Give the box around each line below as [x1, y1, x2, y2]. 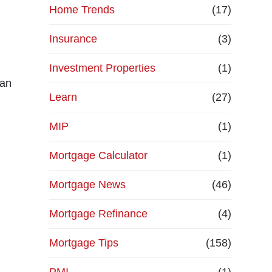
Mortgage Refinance [49, 208, 148, 220]
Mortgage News [49, 178, 126, 191]
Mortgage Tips [49, 237, 118, 249]
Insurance [49, 33, 97, 45]
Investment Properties [49, 62, 155, 74]
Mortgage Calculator [49, 149, 148, 161]
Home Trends [49, 4, 115, 16]
